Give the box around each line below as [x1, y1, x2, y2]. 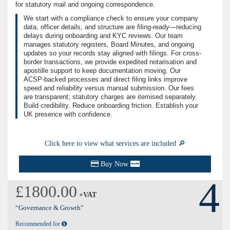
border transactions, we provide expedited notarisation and [24, 58, 197, 66]
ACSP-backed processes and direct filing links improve [24, 75, 187, 84]
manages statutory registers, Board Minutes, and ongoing [24, 41, 194, 49]
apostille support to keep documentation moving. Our [24, 67, 181, 75]
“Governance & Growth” [15, 204, 84, 212]
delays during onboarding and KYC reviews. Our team [24, 32, 183, 40]
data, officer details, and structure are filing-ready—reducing [24, 23, 201, 31]
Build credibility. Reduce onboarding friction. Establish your [24, 102, 198, 110]
